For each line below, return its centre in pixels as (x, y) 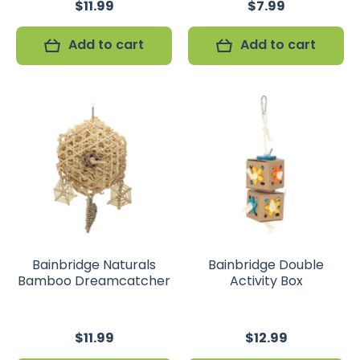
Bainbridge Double (266, 265)
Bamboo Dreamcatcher (94, 281)
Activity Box (266, 281)
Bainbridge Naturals (94, 265)
